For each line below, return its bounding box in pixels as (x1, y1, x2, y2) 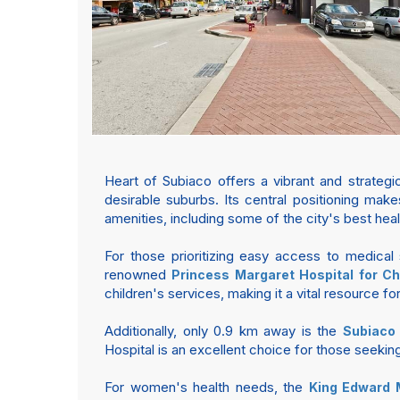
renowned (104, 266, 172, 283)
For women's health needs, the (104, 379, 309, 396)
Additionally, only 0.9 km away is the (104, 322, 343, 339)
